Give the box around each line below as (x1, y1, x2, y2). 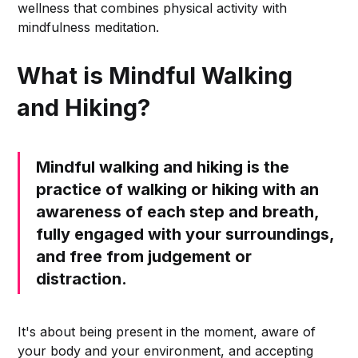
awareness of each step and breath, (36, 202, 320, 222)
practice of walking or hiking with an (36, 180, 320, 200)
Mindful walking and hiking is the (36, 157, 290, 177)
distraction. (36, 269, 128, 289)
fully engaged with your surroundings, (36, 225, 335, 245)
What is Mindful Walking (17, 62, 293, 90)
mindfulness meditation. (18, 19, 160, 36)
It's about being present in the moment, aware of (18, 324, 316, 340)
